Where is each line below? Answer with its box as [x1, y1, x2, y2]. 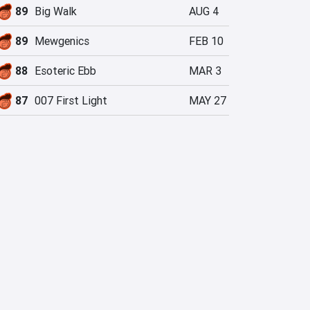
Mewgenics [35, 34, 89, 48]
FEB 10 [189, 34, 224, 48]
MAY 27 [189, 93, 226, 107]
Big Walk [35, 4, 77, 18]
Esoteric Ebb [35, 64, 96, 77]
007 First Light [35, 93, 107, 107]
